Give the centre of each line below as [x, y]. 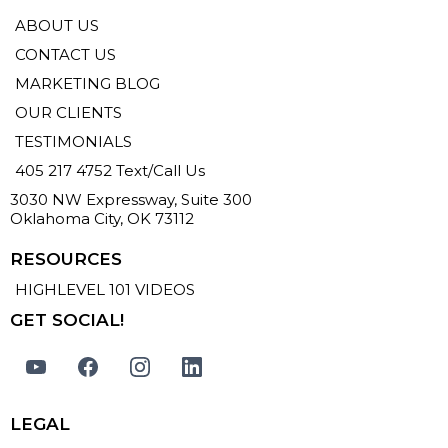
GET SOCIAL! [67, 320]
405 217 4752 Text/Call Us [110, 170]
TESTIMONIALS [73, 141]
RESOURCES [66, 259]
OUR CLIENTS [68, 112]
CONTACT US [65, 54]
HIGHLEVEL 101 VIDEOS [105, 289]
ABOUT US [57, 25]
